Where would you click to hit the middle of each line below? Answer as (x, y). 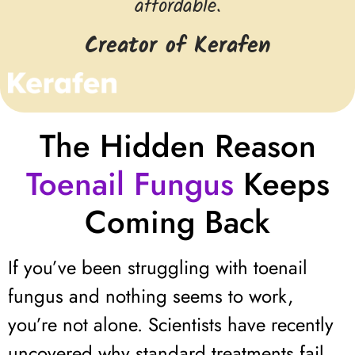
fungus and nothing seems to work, (151, 296)
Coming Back (177, 222)
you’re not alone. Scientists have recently (171, 325)
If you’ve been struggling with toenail (158, 268)
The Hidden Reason (177, 146)
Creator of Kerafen (177, 46)
